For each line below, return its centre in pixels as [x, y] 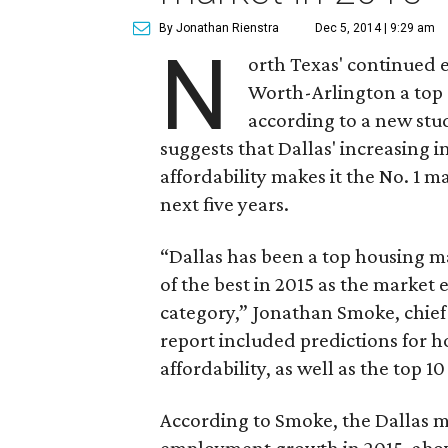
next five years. [224, 204]
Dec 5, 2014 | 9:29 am [375, 28]
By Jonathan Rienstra [219, 28]
